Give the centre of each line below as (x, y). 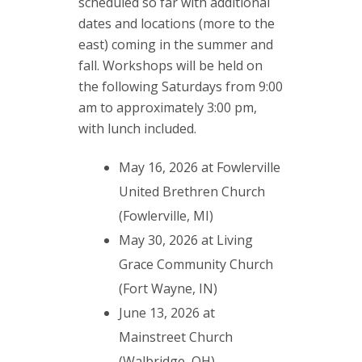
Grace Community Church (196, 265)
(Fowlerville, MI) (166, 216)
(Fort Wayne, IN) (168, 289)
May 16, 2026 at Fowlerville (200, 168)
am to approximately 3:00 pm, (168, 108)
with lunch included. (137, 129)
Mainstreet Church (176, 337)
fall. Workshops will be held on (170, 66)
